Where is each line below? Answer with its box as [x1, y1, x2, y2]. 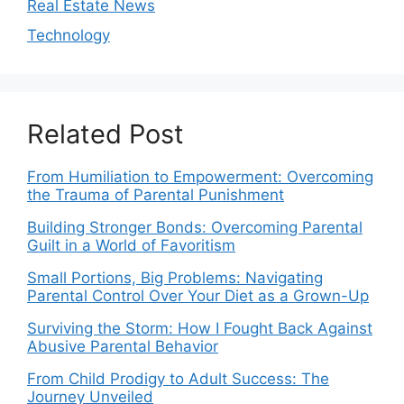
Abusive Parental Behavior [27, 337, 218, 355]
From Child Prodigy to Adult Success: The [27, 370, 329, 388]
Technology [27, 26, 110, 44]
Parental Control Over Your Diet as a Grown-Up [27, 287, 369, 305]
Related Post [27, 118, 184, 150]
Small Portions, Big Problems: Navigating [27, 269, 323, 287]
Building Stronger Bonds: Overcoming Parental [27, 218, 363, 236]
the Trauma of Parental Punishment [27, 186, 284, 204]
